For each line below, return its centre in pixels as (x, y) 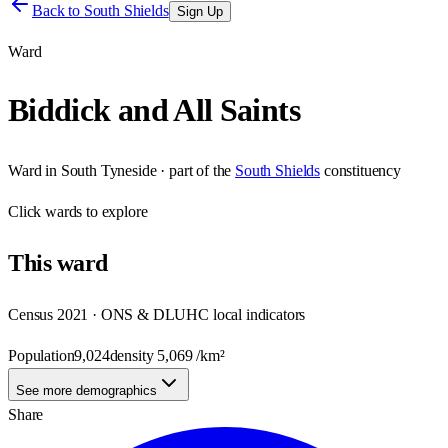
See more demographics (86, 390)
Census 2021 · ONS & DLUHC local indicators (157, 314)
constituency (362, 170)
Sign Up (199, 11)
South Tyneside (108, 170)
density (133, 355)
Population (41, 355)
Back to (58, 10)
